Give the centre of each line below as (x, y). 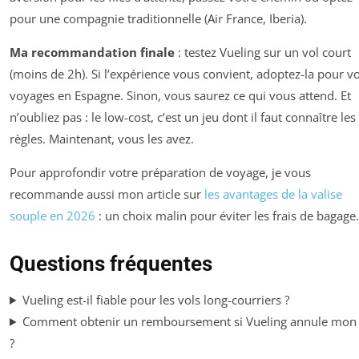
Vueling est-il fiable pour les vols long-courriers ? (155, 299)
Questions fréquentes (111, 263)
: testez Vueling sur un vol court (263, 52)
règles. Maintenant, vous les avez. (102, 138)
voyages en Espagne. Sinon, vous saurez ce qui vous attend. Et (180, 95)
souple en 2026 (52, 215)
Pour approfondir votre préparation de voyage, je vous (160, 172)
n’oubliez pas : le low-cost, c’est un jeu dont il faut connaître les (183, 117)
